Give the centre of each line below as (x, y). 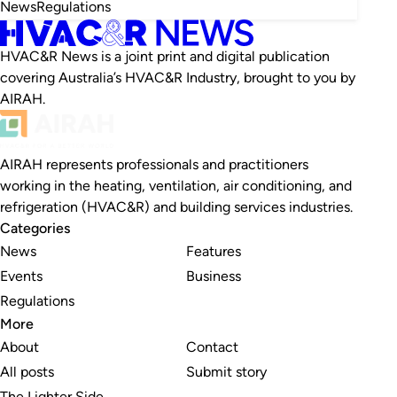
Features (213, 251)
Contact (212, 346)
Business (213, 276)
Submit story (226, 371)
